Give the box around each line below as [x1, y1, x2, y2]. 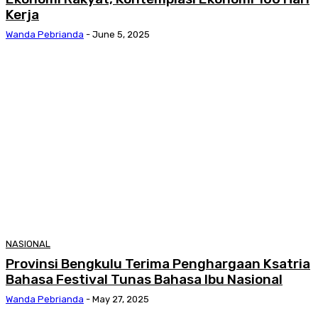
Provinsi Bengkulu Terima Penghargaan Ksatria [6, 255, 310, 272]
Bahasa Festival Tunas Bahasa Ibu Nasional [6, 270, 283, 287]
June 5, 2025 [92, 29, 150, 40]
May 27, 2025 [92, 293, 149, 305]
